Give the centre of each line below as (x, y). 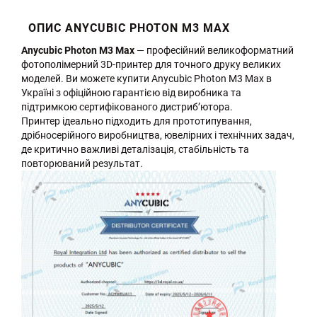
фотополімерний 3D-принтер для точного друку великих (151, 64)
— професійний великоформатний (214, 50)
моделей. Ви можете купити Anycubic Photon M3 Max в (146, 78)
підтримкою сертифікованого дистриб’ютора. (127, 106)
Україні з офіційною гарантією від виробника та (131, 92)
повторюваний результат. (82, 163)
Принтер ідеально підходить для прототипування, (137, 121)
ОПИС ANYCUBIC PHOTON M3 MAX (129, 28)
